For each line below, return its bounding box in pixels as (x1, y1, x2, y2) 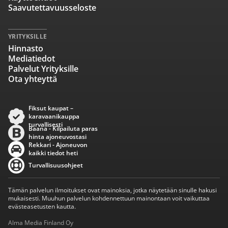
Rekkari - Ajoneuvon (28, 140, 88, 149)
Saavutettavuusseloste (8, 2, 96, 13)
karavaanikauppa (28, 112, 79, 121)
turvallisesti (28, 120, 63, 129)
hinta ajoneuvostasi (28, 132, 87, 141)
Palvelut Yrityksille (8, 63, 78, 74)
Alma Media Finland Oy (8, 218, 73, 227)
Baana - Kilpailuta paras (28, 124, 98, 133)
